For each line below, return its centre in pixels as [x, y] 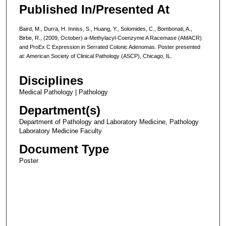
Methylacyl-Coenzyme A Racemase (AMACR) [145, 38]
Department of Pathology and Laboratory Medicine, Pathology [109, 122]
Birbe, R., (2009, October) [51, 38]
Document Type [64, 149]
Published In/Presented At [94, 9]
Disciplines [51, 81]
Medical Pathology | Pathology [63, 92]
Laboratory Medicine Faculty [60, 131]
